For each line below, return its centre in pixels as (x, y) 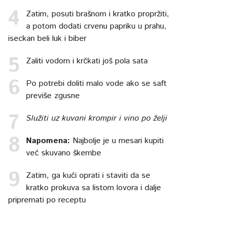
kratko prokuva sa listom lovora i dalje (94, 188)
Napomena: (48, 141)
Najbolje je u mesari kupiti (117, 141)
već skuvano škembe (64, 153)
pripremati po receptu (47, 200)
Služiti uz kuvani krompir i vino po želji (97, 118)
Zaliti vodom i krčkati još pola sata (87, 61)
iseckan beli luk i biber (48, 38)
